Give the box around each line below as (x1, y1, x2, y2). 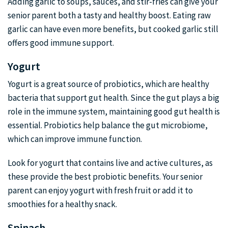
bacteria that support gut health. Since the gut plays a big (8, 92, 219, 103)
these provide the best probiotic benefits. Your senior (8, 171, 203, 182)
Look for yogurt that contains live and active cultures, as (8, 157, 213, 168)
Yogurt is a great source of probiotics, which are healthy (8, 78, 209, 90)
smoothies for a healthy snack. (8, 198, 117, 210)
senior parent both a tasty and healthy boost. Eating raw (8, 10, 211, 21)
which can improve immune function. (8, 133, 142, 145)
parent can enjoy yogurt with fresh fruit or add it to (8, 185, 193, 196)
